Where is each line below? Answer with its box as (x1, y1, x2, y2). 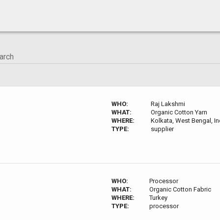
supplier (151, 125, 174, 133)
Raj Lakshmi (151, 100, 186, 108)
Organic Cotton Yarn (151, 109, 208, 116)
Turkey (149, 194, 168, 201)
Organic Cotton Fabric (149, 186, 212, 193)
